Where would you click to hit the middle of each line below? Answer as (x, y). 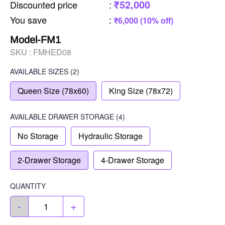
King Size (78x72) (141, 91)
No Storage (38, 136)
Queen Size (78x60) (53, 91)
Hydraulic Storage (110, 136)
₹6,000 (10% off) (143, 21)
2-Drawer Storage (49, 160)
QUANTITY (28, 186)
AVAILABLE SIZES (39, 72)
